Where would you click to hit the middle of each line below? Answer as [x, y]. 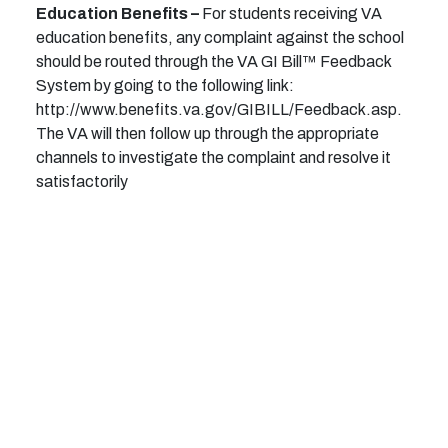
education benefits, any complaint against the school [220, 38]
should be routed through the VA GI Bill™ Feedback [213, 62]
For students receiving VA [290, 14]
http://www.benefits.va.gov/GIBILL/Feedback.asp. [219, 110]
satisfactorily [82, 182]
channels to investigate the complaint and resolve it [213, 158]
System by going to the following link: [165, 86]
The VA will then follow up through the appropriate [207, 134]
